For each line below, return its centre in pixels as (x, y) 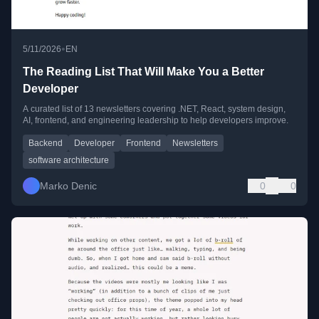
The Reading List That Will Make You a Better (143, 72)
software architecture (69, 161)
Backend (46, 143)
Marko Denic (68, 186)
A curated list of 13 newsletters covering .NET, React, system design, (154, 109)
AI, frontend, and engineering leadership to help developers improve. (156, 121)
